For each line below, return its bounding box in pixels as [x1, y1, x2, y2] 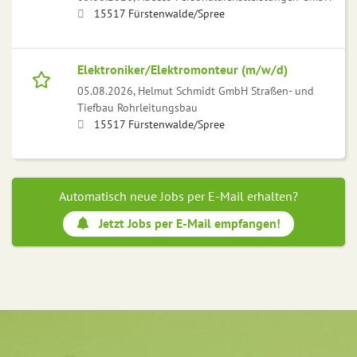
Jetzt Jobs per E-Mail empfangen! [98, 215, 280, 232]
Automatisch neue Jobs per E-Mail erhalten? [59, 188, 298, 205]
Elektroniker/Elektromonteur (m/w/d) [77, 61, 288, 78]
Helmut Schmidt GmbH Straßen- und [138, 83, 314, 99]
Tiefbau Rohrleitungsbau [77, 100, 198, 116]
